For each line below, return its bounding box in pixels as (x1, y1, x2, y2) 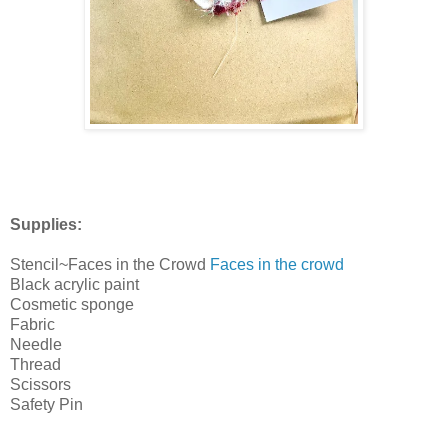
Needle (10, 335, 62, 353)
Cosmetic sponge (10, 295, 134, 313)
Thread (10, 355, 61, 373)
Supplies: (10, 215, 82, 233)
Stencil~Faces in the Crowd (10, 255, 210, 273)
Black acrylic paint (10, 275, 139, 293)
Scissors (10, 375, 71, 393)
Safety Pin (10, 395, 83, 413)
